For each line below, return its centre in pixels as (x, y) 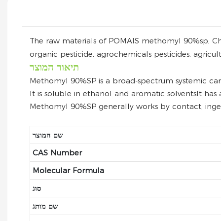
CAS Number (57, 152)
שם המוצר (48, 135)
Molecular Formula (68, 170)
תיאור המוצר (54, 67)
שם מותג (45, 206)
